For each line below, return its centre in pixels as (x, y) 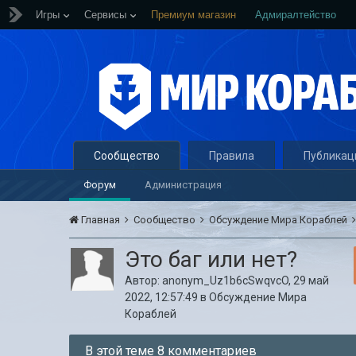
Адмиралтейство (296, 15)
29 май (311, 281)
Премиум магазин (193, 15)
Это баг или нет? (211, 259)
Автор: (144, 281)
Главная (101, 220)
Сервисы (105, 15)
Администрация (184, 185)
